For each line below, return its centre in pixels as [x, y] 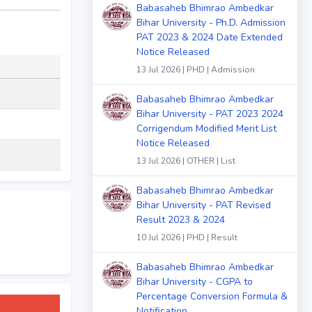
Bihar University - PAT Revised [204, 205]
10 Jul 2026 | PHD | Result [187, 237]
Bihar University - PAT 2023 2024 [210, 114]
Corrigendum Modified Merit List [206, 129]
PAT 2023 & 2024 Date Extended [210, 38]
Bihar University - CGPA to [195, 281]
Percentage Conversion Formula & [212, 296]
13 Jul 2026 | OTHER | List [186, 161]
